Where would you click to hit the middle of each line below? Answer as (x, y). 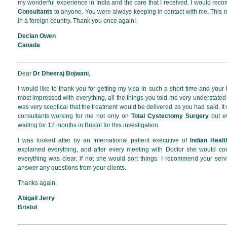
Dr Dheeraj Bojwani (61, 73)
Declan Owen (36, 36)
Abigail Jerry (37, 198)
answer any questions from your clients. (72, 167)
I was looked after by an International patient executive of (104, 140)
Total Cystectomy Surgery (170, 116)
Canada (29, 45)
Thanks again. (37, 183)
